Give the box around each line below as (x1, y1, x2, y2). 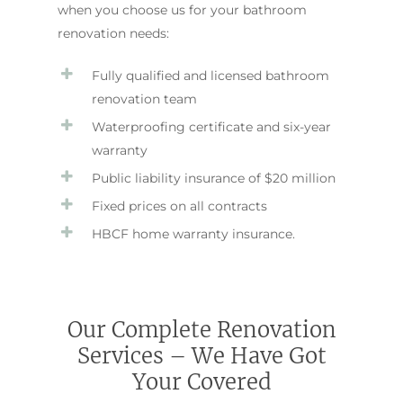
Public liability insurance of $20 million (92, 169, 336, 186)
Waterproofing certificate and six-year (92, 118, 331, 135)
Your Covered (131, 369, 272, 396)
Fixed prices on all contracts (92, 197, 267, 214)
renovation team (92, 90, 197, 107)
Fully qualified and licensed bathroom (92, 67, 329, 84)
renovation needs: (58, 24, 169, 41)
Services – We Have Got (76, 343, 327, 370)
